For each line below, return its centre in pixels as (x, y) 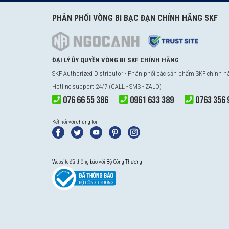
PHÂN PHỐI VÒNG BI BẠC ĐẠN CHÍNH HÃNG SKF (135, 18)
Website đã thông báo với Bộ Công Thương (97, 162)
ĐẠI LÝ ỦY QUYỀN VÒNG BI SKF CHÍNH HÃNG (116, 60)
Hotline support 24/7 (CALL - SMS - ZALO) (107, 87)
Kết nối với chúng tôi (75, 122)
